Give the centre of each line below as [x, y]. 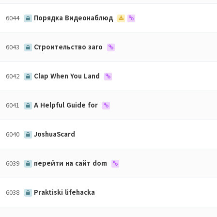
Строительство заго [68, 47]
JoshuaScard [54, 134]
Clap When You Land [67, 76]
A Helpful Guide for [66, 105]
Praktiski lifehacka [63, 192]
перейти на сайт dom [70, 163]
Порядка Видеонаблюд [73, 18]
